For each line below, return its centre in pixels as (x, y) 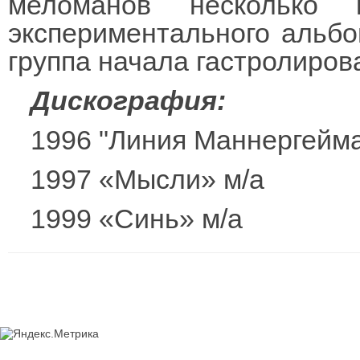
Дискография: (128, 100)
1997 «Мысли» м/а (147, 179)
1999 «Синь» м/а (137, 219)
